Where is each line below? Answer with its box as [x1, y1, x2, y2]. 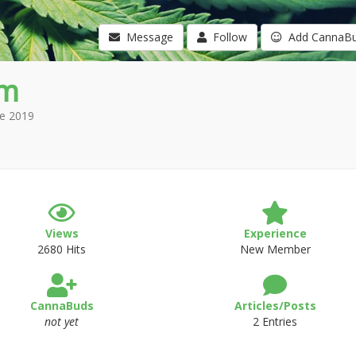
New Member [239, 242, 311, 257]
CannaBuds [29, 298, 94, 313]
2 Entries [253, 314, 298, 329]
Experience [243, 226, 307, 241]
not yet [44, 314, 79, 329]
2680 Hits [37, 242, 87, 257]
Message [119, 29, 173, 44]
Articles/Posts [234, 298, 316, 313]
